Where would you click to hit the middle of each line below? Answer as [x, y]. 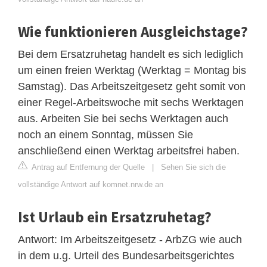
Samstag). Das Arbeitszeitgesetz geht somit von [132, 86]
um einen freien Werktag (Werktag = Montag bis [132, 70]
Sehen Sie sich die [193, 167]
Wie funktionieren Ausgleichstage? [133, 31]
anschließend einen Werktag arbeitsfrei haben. [129, 150]
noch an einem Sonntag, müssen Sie [105, 134]
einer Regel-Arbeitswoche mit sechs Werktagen [131, 102]
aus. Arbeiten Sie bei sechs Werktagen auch [123, 118]
